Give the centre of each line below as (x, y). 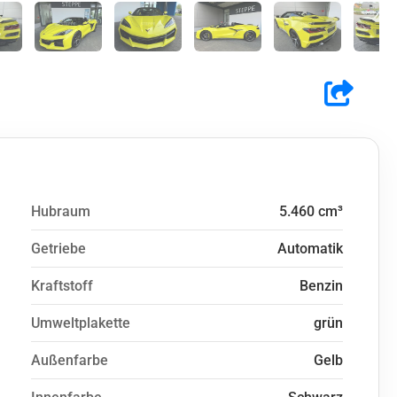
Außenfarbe (70, 360)
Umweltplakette (81, 323)
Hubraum (61, 211)
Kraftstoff (62, 286)
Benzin (321, 286)
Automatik (310, 249)
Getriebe (58, 249)
